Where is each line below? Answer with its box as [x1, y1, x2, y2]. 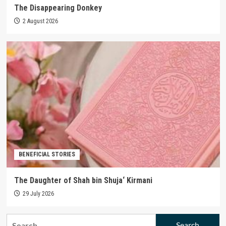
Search [6, 214, 31, 224]
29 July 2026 [22, 190, 54, 197]
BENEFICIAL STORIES [18, 150, 75, 158]
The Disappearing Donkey [14, 3, 102, 13]
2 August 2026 [22, 17, 58, 25]
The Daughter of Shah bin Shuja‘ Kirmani [14, 175, 152, 185]
